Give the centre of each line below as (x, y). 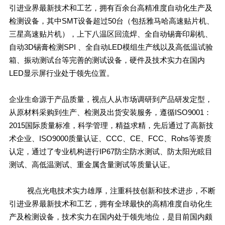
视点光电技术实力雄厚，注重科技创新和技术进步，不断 (112, 190)
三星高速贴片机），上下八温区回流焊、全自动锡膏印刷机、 (110, 34)
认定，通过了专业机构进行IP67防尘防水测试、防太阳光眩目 (110, 151)
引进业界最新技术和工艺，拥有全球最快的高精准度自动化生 (110, 203)
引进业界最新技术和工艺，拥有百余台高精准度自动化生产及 (110, 8)
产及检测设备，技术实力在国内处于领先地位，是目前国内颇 (110, 216)
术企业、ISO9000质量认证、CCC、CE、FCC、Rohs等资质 (110, 138)
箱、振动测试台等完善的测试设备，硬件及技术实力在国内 (107, 60)
